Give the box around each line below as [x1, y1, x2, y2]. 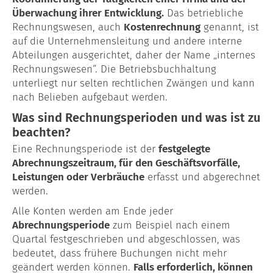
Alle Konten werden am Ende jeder [12, 204, 173, 218]
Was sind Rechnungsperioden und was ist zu [12, 110, 260, 125]
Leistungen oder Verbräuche [12, 170, 144, 183]
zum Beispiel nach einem [110, 218, 230, 232]
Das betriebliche [164, 6, 243, 19]
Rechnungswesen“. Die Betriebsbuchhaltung [12, 62, 216, 76]
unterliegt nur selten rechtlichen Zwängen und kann [12, 76, 255, 90]
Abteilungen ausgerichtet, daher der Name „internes [12, 48, 255, 62]
